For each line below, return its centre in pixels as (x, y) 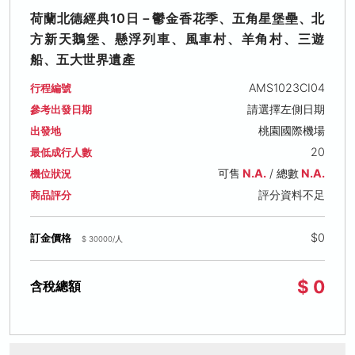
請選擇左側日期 (286, 109)
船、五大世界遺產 (82, 59)
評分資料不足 (291, 194)
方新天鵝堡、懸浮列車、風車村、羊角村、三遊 (177, 38)
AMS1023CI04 (286, 87)
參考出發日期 (61, 109)
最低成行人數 (61, 152)
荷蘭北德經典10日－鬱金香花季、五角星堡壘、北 (177, 18)
